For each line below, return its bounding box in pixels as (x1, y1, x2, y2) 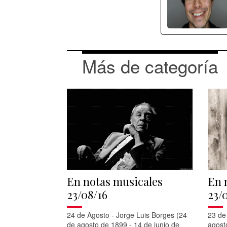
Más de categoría (82, 53, 218, 79)
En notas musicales (67, 173, 163, 189)
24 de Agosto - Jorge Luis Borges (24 (67, 209, 187, 220)
